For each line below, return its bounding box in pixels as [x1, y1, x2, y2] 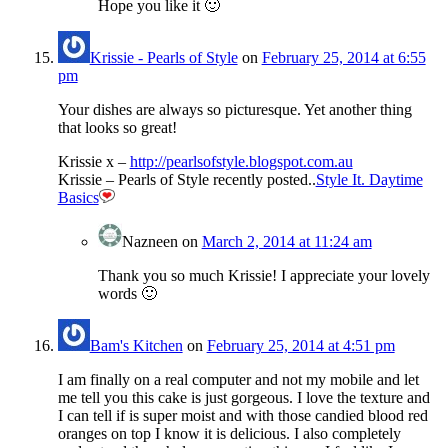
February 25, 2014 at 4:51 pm [206, 337, 395, 355]
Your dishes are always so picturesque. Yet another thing [57, 101, 412, 119]
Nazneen [121, 233, 178, 251]
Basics [57, 189, 99, 207]
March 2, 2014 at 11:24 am [201, 233, 372, 251]
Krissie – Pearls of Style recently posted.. [57, 171, 316, 189]
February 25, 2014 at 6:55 [261, 49, 426, 67]
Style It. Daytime [315, 171, 423, 189]
